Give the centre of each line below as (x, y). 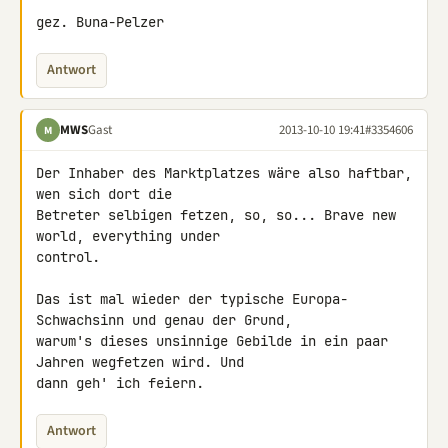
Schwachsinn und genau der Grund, (168, 320)
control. (68, 257)
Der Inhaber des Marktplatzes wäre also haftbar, (224, 173)
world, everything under (132, 236)
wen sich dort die (108, 194)
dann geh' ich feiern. (120, 383)
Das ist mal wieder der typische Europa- (192, 299)
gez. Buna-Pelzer (100, 22)
